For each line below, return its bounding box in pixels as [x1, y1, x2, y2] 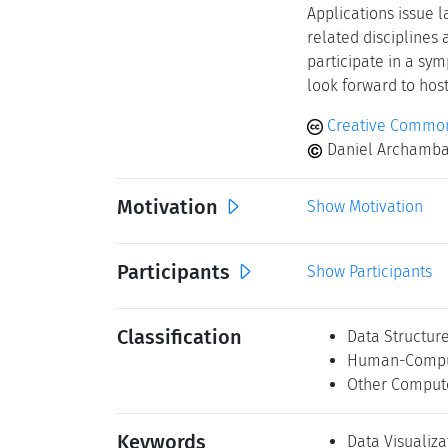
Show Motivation [307, 197, 423, 216]
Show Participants [307, 262, 432, 281]
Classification [117, 325, 242, 349]
